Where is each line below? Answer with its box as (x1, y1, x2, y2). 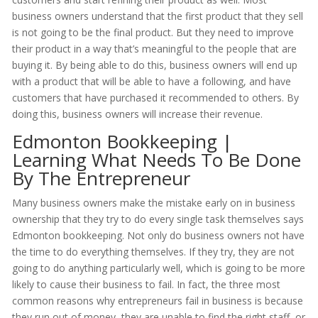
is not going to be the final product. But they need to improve (11, 26, 294, 40)
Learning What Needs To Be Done (11, 147, 301, 173)
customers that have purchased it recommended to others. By (11, 91, 299, 105)
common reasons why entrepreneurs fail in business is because (11, 294, 303, 308)
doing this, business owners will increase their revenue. (11, 107, 263, 121)
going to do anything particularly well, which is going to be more (11, 261, 305, 275)
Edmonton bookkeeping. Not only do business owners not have (11, 229, 305, 243)
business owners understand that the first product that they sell (11, 9, 303, 23)
